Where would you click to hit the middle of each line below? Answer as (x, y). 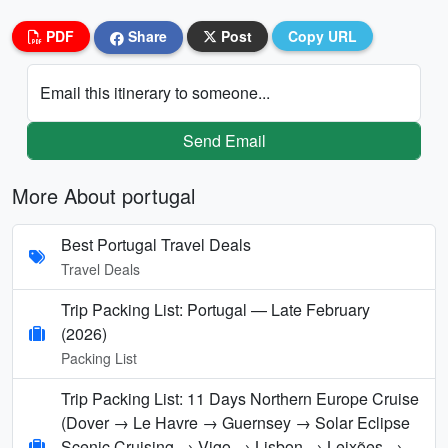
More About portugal (103, 195)
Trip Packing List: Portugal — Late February (215, 309)
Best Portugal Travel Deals (156, 244)
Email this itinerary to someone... (155, 92)
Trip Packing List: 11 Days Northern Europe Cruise (240, 398)
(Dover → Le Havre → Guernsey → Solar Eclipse (235, 422)
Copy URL (322, 36)
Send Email (224, 140)
